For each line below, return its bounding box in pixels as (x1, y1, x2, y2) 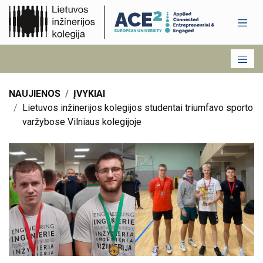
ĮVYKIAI (73, 87, 105, 99)
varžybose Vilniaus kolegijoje (22, 116, 141, 127)
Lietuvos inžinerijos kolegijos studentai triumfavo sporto (22, 102, 253, 113)
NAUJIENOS (9, 87, 60, 99)
